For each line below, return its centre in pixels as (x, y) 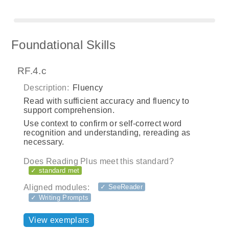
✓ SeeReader (121, 187)
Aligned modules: (57, 187)
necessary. (44, 142)
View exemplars (59, 220)
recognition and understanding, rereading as (107, 133)
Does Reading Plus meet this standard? (99, 162)
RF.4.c (32, 71)
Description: (46, 88)
